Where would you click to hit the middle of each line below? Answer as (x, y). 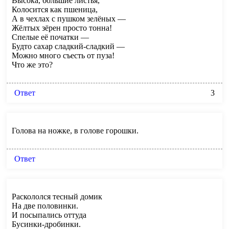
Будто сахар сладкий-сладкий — (68, 46)
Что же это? (32, 64)
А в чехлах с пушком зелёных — (69, 18)
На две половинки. (45, 205)
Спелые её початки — (50, 37)
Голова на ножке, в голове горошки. (75, 130)
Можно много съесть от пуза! (63, 55)
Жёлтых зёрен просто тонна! (62, 28)
